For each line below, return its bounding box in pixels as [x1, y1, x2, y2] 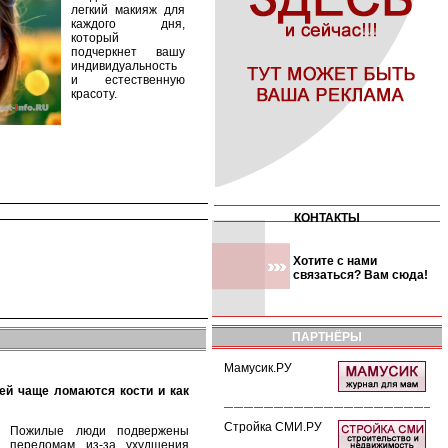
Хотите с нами [293, 254, 377, 268]
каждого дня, [71, 17, 185, 31]
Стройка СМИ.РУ [224, 420, 322, 434]
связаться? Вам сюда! [293, 268, 428, 282]
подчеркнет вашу [71, 45, 185, 59]
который [71, 31, 119, 45]
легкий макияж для [71, 3, 185, 17]
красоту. [71, 87, 117, 101]
